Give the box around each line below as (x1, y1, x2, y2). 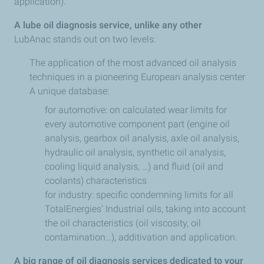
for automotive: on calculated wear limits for (45, 104, 227, 115)
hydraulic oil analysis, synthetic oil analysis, (45, 147, 226, 158)
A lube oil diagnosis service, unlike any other (14, 19, 202, 31)
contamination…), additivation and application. (45, 232, 237, 243)
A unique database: (29, 85, 109, 97)
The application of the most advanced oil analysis (29, 57, 236, 68)
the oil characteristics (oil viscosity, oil (45, 217, 201, 229)
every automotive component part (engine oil (45, 118, 230, 130)
